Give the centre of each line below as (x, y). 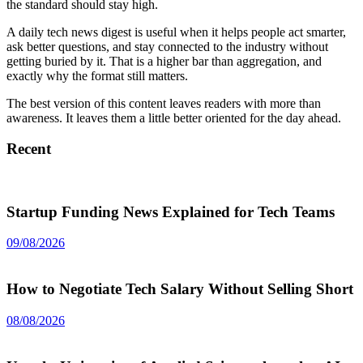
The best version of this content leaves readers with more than (164, 103)
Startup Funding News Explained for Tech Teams (171, 211)
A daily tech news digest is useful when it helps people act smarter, (176, 32)
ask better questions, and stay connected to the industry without (167, 46)
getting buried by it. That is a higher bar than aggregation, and (164, 61)
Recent (29, 149)
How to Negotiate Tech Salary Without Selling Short (180, 289)
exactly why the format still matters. (97, 75)
